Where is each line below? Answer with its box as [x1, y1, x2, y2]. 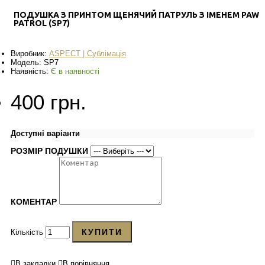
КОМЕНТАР [11, 197, 57, 207]
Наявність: [11, 67, 51, 76]
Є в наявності [51, 67, 99, 76]
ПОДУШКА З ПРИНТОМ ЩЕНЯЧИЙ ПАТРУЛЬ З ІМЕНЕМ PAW [14, 10, 259, 20]
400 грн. [11, 91, 86, 114]
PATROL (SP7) [14, 18, 70, 28]
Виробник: [11, 49, 49, 59]
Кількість [11, 228, 43, 237]
